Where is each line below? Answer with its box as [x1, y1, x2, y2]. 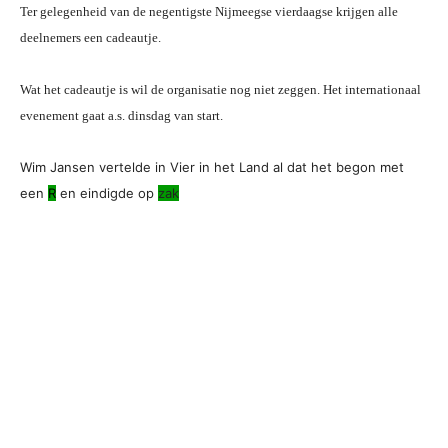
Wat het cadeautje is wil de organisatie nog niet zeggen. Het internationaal [20, 82, 421, 97]
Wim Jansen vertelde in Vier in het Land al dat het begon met [20, 159, 404, 175]
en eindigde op [56, 185, 158, 201]
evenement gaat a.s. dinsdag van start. [20, 108, 223, 123]
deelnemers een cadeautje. [20, 30, 161, 45]
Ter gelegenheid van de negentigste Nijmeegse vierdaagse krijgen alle [20, 4, 398, 19]
